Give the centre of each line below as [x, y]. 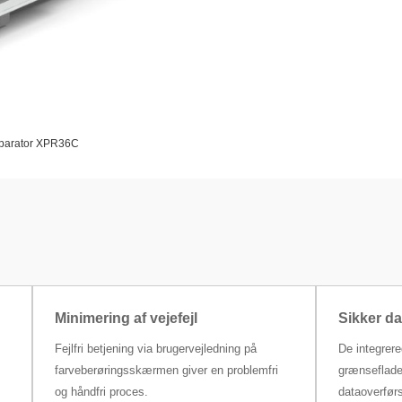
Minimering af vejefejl [126, 319]
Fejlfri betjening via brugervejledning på [155, 349]
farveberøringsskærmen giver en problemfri [166, 371]
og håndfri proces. [101, 392]
